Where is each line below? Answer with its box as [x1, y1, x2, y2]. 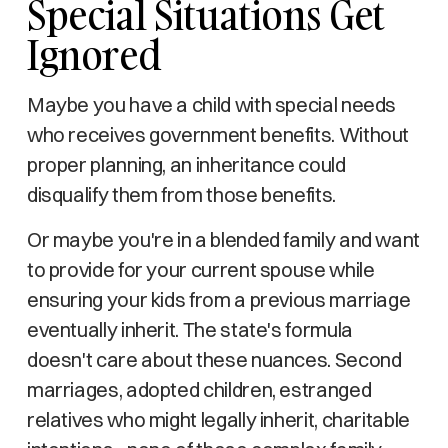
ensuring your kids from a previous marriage [26, 287, 411, 312]
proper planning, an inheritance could [26, 152, 346, 177]
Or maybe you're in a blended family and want [26, 227, 421, 252]
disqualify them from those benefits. [26, 182, 336, 207]
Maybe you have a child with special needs [26, 92, 397, 117]
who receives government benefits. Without [26, 122, 410, 147]
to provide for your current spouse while [26, 257, 375, 282]
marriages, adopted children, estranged [26, 377, 372, 402]
